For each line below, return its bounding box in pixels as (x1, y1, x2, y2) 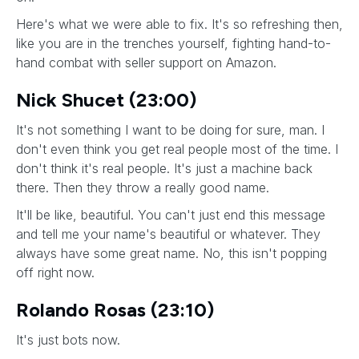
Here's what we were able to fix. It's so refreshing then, (16, 16, 343, 32)
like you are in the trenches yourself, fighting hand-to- (16, 35, 331, 51)
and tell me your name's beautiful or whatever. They (16, 226, 321, 242)
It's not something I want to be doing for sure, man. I (16, 122, 325, 138)
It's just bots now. (16, 332, 120, 348)
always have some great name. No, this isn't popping (16, 245, 327, 261)
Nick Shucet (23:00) (16, 88, 196, 111)
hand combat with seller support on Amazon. (16, 54, 276, 71)
